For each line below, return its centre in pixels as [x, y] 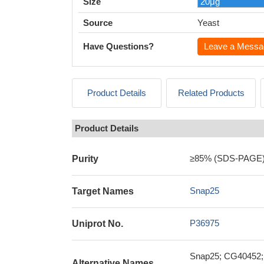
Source [98, 23]
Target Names [103, 191]
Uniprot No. [98, 224]
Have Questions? [118, 46]
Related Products [211, 93]
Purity [85, 159]
